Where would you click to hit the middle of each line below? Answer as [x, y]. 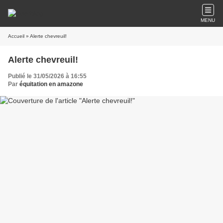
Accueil [16, 36]
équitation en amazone [51, 84]
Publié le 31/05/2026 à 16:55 [47, 76]
